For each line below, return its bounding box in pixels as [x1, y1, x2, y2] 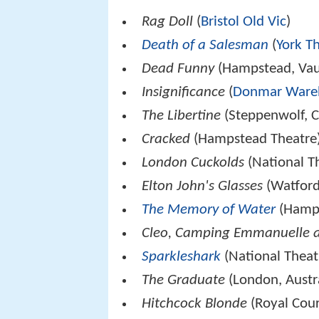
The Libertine [142, 108, 221, 123]
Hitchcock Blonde [142, 296, 248, 311]
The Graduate [142, 272, 226, 288]
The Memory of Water [142, 202, 276, 217]
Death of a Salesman [142, 37, 269, 53]
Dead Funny [142, 61, 215, 76]
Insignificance [142, 84, 226, 100]
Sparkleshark [142, 249, 221, 264]
